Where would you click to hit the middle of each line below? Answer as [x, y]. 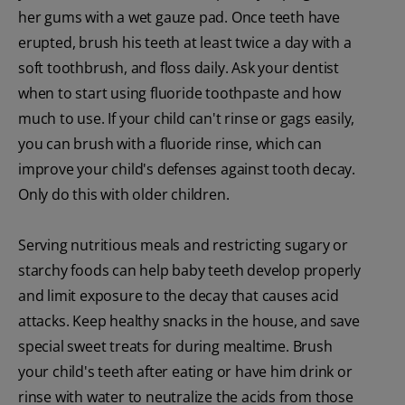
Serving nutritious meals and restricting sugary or [183, 245]
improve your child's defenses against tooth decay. [187, 170]
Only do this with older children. [124, 195]
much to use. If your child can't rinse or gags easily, [187, 119]
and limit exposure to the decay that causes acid [179, 296]
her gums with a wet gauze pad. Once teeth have [179, 18]
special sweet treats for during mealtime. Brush [175, 347]
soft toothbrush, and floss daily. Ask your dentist [179, 68]
